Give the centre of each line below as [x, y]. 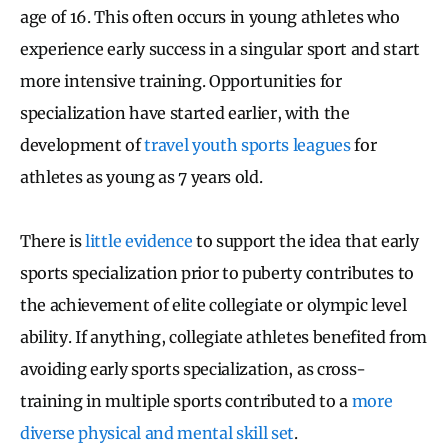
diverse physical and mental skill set [157, 432]
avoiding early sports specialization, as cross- [193, 368]
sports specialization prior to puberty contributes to [217, 272]
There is [53, 240]
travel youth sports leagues [247, 144]
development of [82, 144]
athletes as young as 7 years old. [143, 176]
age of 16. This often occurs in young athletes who [210, 16]
